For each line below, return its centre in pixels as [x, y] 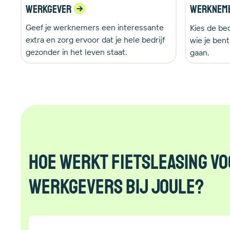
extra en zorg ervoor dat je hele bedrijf [95, 40]
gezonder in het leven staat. [76, 52]
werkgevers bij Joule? [116, 187]
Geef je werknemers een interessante [95, 27]
